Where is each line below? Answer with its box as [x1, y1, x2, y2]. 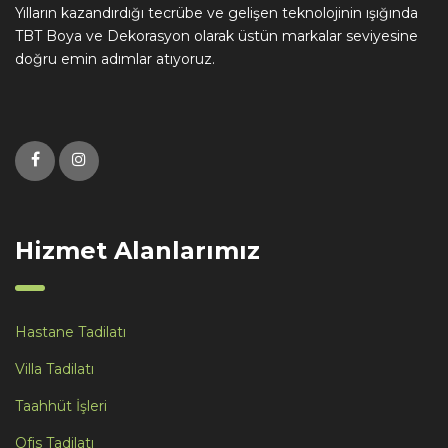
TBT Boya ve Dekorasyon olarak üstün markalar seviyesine [15, 26, 418, 45]
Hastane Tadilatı [15, 322, 126, 341]
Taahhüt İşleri [15, 396, 107, 415]
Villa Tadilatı [15, 359, 94, 378]
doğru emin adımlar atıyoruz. [15, 49, 215, 68]
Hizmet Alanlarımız [15, 235, 260, 265]
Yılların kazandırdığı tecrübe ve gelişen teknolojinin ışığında [15, 3, 418, 22]
